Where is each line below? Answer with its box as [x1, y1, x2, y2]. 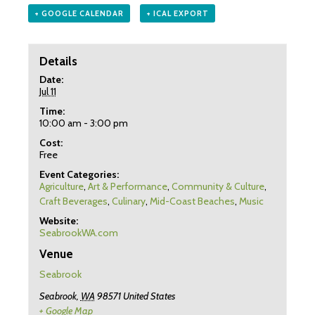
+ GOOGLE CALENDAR [34, 8, 124, 18]
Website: [39, 214, 78, 227]
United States [122, 289, 175, 302]
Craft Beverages [39, 194, 108, 207]
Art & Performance [87, 179, 167, 193]
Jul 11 [39, 84, 56, 98]
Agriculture [39, 179, 84, 193]
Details [39, 53, 77, 68]
